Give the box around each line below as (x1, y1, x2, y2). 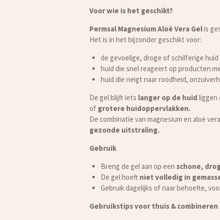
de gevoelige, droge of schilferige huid (100, 53, 219, 62)
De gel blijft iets (89, 92, 138, 102)
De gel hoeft (100, 172, 139, 182)
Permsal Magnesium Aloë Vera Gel (89, 24, 202, 33)
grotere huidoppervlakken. (98, 103, 191, 113)
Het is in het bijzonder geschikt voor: (89, 34, 201, 44)
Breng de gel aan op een (100, 161, 176, 171)
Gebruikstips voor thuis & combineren (89, 201, 218, 211)
